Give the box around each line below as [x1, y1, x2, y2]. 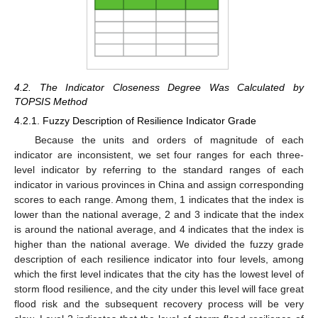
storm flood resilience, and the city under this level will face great [14, 283, 304, 295]
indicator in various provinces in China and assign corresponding [14, 178, 304, 190]
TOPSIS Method [14, 95, 87, 107]
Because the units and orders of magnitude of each [34, 133, 304, 146]
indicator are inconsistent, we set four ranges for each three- [14, 148, 304, 160]
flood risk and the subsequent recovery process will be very [14, 297, 304, 309]
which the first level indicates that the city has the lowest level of [14, 268, 304, 280]
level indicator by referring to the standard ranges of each [14, 163, 304, 175]
